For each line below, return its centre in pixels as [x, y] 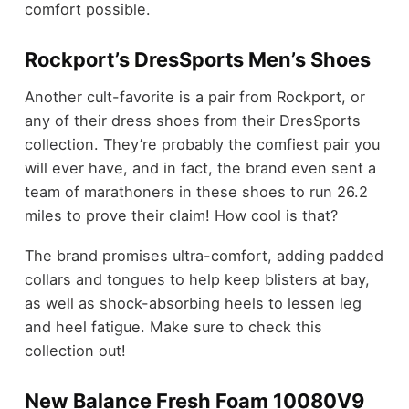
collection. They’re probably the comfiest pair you [202, 144]
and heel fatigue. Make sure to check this [173, 327]
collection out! [75, 351]
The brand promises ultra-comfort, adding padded [204, 256]
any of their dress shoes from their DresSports [192, 120]
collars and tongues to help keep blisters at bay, [197, 280]
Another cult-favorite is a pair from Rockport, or [194, 96]
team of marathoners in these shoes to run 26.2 [196, 191]
